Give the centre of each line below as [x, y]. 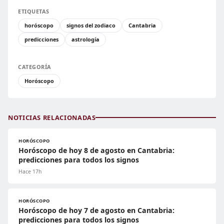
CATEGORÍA [35, 66]
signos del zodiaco [91, 25]
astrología [85, 39]
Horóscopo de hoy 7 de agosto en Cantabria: [96, 210]
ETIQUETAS [34, 11]
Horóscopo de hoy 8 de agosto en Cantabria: [96, 150]
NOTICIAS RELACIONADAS [52, 117]
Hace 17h [30, 171]
